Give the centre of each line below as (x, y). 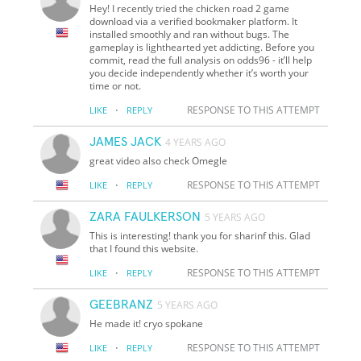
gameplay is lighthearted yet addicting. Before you (202, 47)
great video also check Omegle (159, 160)
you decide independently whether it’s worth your (199, 73)
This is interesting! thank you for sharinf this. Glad (200, 235)
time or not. (116, 85)
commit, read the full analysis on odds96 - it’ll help (201, 60)
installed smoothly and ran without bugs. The (190, 34)
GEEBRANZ (122, 304)
